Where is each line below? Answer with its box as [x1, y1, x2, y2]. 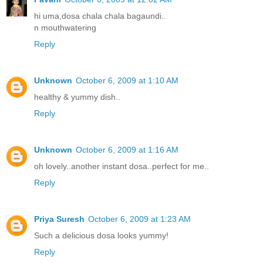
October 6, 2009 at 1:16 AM [76, 145, 178, 155]
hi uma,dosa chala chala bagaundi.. [34, 11, 166, 21]
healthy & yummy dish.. [34, 92, 120, 102]
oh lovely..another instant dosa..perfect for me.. [34, 161, 209, 171]
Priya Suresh [34, 214, 85, 224]
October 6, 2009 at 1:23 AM [88, 214, 191, 224]
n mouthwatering [34, 23, 96, 33]
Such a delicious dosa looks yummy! [34, 231, 168, 241]
